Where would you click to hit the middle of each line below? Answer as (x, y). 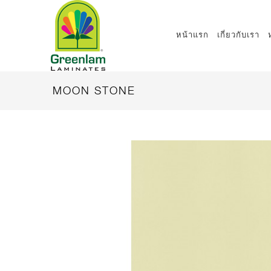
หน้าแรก (192, 34)
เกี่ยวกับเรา (238, 34)
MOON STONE (94, 90)
